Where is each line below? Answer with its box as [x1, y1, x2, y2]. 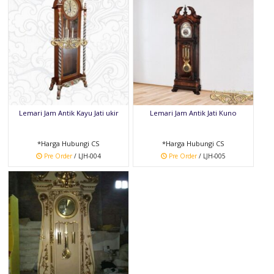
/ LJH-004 [72, 152, 101, 161]
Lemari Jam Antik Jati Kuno [150, 108, 237, 118]
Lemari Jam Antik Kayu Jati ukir [18, 108, 119, 118]
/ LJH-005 [197, 152, 226, 161]
